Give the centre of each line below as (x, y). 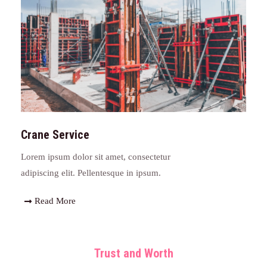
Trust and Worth (133, 254)
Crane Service (55, 135)
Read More (55, 201)
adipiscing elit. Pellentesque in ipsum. (91, 173)
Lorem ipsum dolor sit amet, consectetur (96, 157)
